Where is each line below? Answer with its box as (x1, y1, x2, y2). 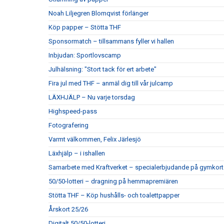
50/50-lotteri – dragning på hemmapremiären (48, 177, 178, 185)
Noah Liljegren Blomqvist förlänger (48, 9, 148, 17)
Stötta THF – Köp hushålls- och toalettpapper (48, 191, 179, 199)
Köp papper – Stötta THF (48, 23, 121, 31)
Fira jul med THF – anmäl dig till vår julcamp (48, 79, 173, 87)
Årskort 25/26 (48, 205, 88, 213)
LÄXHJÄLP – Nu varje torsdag (48, 93, 135, 101)
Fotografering (48, 121, 88, 129)
